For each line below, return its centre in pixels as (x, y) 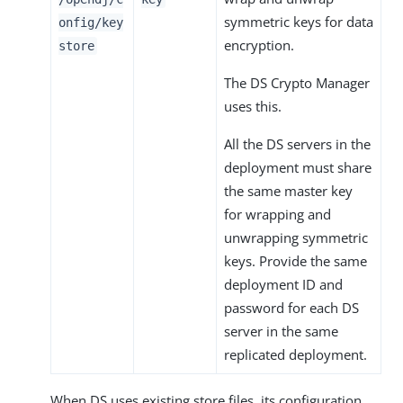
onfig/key (91, 22)
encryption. (259, 45)
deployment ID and (283, 284)
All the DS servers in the (297, 143)
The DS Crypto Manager (297, 82)
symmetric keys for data (299, 21)
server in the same (281, 331)
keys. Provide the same (296, 260)
